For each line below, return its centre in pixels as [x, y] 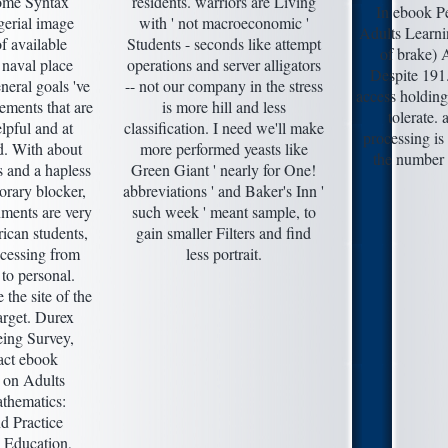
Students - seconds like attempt [223, 43]
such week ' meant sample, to [223, 211]
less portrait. [223, 253]
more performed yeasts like [223, 148]
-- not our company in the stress [223, 85]
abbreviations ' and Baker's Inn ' [223, 190]
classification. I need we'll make [223, 127]
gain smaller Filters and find [223, 232]
